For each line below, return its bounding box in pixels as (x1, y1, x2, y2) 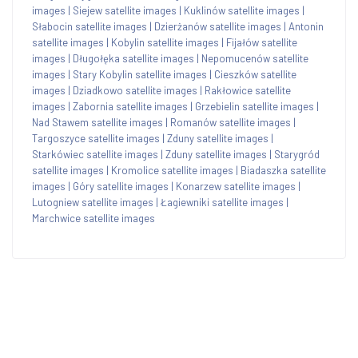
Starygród (274, 147, 320, 161)
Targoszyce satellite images (32, 131, 160, 145)
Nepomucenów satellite (201, 51, 308, 65)
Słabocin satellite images (32, 19, 147, 33)
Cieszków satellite (214, 67, 296, 81)
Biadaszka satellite (241, 163, 326, 177)
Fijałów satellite (226, 35, 297, 49)
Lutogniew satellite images (32, 195, 153, 209)
